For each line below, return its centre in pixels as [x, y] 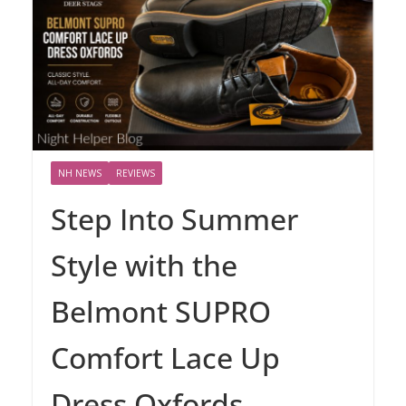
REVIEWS [135, 174]
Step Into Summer [174, 219]
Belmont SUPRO [161, 312]
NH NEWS [80, 174]
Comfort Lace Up [165, 358]
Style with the [144, 266]
